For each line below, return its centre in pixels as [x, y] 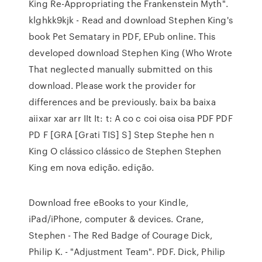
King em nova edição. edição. [92, 167]
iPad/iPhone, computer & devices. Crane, [116, 219]
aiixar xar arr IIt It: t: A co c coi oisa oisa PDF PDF [131, 118]
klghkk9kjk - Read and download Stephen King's [131, 20]
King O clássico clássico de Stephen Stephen [125, 151]
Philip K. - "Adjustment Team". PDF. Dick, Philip [127, 251]
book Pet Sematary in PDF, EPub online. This [122, 36]
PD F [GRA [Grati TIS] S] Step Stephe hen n [122, 135]
